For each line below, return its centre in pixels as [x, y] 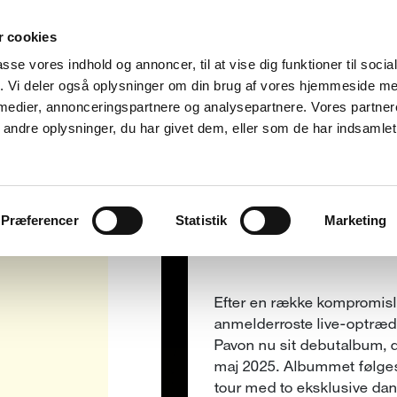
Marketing [355, 220]
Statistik [202, 220]
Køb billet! [214, 195]
